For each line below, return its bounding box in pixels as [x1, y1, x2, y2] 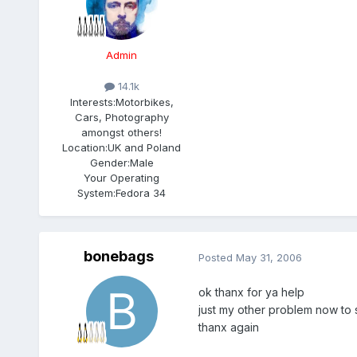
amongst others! [81, 125, 163, 139]
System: [77, 186, 116, 199]
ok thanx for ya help [198, 284, 304, 299]
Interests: [69, 95, 116, 108]
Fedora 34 [116, 186, 167, 199]
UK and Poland [108, 140, 182, 154]
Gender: [89, 155, 130, 169]
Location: [62, 140, 108, 154]
